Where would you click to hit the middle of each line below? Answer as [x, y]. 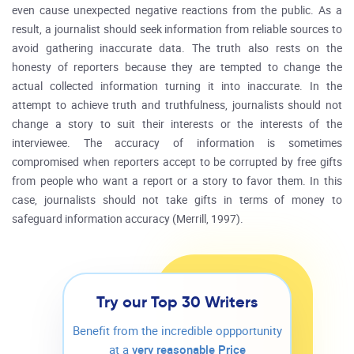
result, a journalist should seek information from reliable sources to [177, 30]
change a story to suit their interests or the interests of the [177, 124]
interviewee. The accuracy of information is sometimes [177, 143]
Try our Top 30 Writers [177, 302]
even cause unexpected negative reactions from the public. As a [177, 11]
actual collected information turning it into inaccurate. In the [177, 87]
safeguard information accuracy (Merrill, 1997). [128, 219]
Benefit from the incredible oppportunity [177, 331]
